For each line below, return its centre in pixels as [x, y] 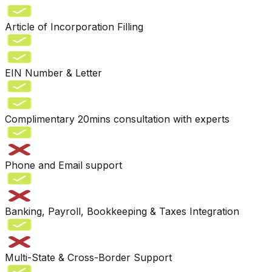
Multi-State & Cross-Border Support [88, 257]
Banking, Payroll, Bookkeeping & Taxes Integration [122, 211]
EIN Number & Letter [53, 73]
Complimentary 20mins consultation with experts [117, 119]
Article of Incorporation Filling [74, 26]
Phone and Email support [63, 165]
